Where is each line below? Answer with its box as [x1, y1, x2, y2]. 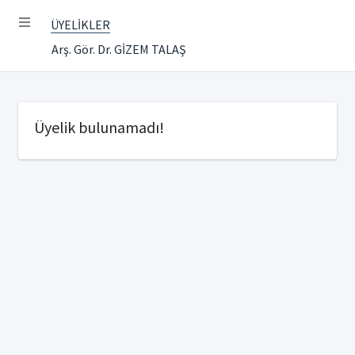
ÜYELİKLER [51, 17, 110, 32]
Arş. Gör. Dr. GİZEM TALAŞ [52, 41, 186, 57]
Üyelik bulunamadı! [34, 117, 164, 137]
